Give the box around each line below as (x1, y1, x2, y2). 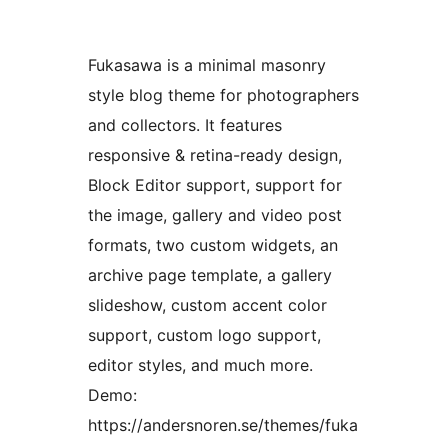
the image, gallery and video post (88, 205, 342, 226)
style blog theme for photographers (88, 85, 359, 106)
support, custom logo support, (88, 325, 321, 346)
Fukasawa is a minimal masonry (88, 55, 326, 76)
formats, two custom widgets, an (88, 235, 338, 256)
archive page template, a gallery (88, 265, 332, 286)
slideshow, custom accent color (88, 295, 327, 316)
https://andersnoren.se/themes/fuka (88, 415, 358, 436)
